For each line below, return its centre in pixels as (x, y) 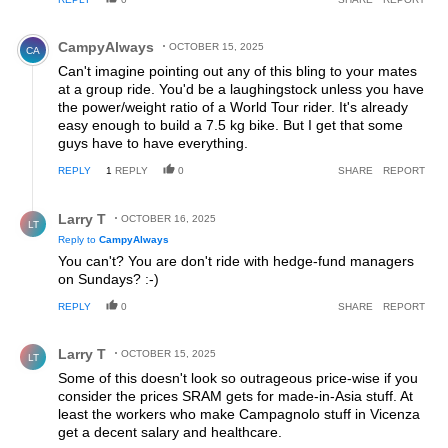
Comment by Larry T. (81, 339)
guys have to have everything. (153, 143)
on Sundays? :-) (108, 279)
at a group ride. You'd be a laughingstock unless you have (241, 89)
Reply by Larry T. (67, 204)
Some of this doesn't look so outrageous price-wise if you (238, 378)
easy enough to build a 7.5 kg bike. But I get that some (230, 125)
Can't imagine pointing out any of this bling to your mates (237, 71)
